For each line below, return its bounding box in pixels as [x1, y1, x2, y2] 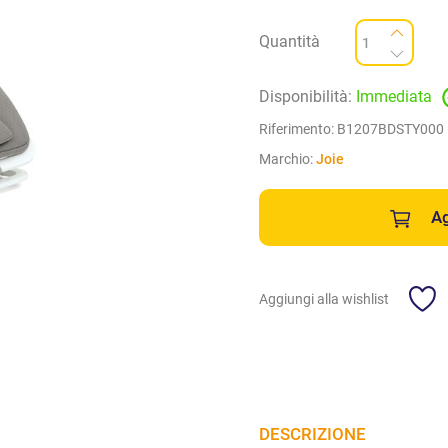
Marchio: [259, 151, 316, 168]
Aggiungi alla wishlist [259, 291, 389, 308]
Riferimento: [259, 121, 337, 138]
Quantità [259, 33, 320, 52]
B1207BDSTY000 [337, 121, 444, 138]
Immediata [356, 88, 432, 107]
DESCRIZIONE [259, 423, 366, 444]
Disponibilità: [259, 88, 356, 107]
